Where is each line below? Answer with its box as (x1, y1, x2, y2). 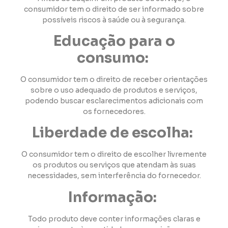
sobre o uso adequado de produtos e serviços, (31, 85, 197, 95)
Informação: (68, 188, 160, 206)
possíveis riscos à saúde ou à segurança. (42, 15, 186, 24)
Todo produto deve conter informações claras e (27, 214, 201, 223)
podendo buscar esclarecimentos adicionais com (25, 96, 203, 105)
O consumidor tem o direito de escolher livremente (21, 150, 207, 159)
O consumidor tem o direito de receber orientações (20, 74, 208, 84)
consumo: (76, 48, 152, 67)
